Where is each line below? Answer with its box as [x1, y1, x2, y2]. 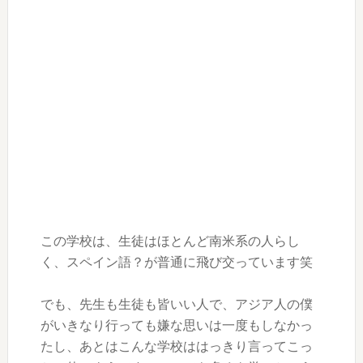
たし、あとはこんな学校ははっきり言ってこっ [40, 338, 313, 354]
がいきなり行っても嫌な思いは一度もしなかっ [40, 317, 313, 333]
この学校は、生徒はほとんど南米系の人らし [40, 233, 300, 249]
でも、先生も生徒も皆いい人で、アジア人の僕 [40, 296, 313, 312]
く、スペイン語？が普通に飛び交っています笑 [40, 254, 313, 270]
